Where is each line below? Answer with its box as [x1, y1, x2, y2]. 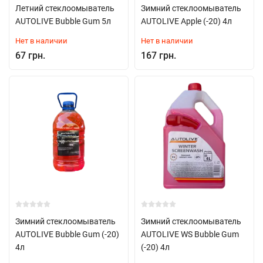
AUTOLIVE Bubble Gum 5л [15, 16, 111, 26]
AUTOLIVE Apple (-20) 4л [141, 16, 232, 26]
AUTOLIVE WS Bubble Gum [141, 230, 239, 239]
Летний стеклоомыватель [15, 4, 114, 13]
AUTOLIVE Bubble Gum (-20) [15, 230, 119, 239]
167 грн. [141, 50, 176, 61]
